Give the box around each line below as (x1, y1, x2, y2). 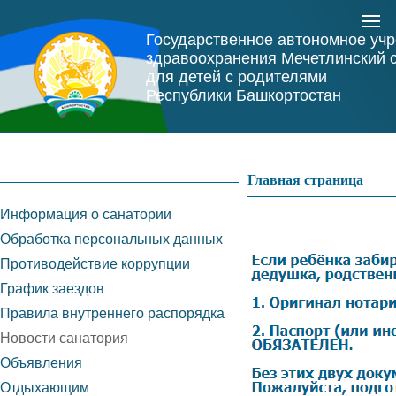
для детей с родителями (146, 68, 327, 86)
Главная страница (247, 171, 363, 187)
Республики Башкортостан (146, 87, 341, 104)
